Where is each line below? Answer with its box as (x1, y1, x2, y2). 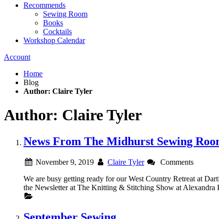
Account (4, 53, 30, 61)
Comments (158, 157, 194, 166)
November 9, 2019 (33, 157, 94, 166)
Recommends (23, 1, 66, 9)
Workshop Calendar (23, 36, 85, 44)
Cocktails (43, 27, 72, 36)
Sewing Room (43, 10, 88, 18)
